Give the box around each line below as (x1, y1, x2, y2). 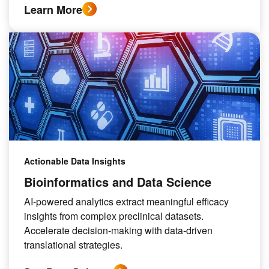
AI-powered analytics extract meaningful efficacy (24, 195, 229, 208)
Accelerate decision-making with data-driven (24, 223, 213, 237)
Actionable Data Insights (24, 155, 125, 167)
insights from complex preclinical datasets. (24, 209, 204, 223)
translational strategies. (24, 238, 122, 252)
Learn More (24, 2, 82, 17)
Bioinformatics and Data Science (24, 173, 211, 190)
